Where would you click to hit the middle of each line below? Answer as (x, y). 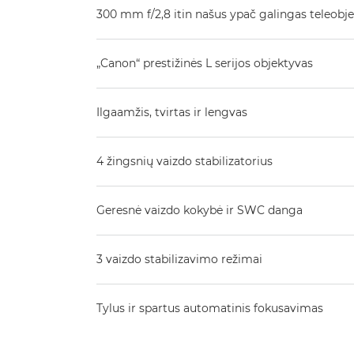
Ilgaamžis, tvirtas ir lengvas (172, 112)
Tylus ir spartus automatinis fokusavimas (210, 308)
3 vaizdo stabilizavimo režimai (179, 259)
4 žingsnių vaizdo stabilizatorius (185, 161)
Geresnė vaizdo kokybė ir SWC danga (200, 210)
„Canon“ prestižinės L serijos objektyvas (205, 63)
